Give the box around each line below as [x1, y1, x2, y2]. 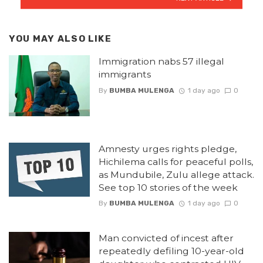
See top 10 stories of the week [98, 181, 238, 193]
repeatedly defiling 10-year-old [98, 245, 244, 257]
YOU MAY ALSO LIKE [9, 33, 112, 44]
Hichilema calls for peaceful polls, [98, 156, 253, 167]
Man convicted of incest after [98, 232, 234, 244]
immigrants [98, 69, 151, 80]
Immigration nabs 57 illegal [98, 56, 224, 68]
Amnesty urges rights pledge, [98, 143, 237, 154]
